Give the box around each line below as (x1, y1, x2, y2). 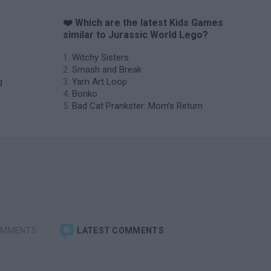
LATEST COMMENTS (75, 225, 164, 235)
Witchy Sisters (72, 52, 129, 63)
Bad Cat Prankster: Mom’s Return (72, 100, 203, 111)
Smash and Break (72, 64, 142, 75)
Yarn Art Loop (72, 76, 127, 87)
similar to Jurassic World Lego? (63, 29, 208, 41)
